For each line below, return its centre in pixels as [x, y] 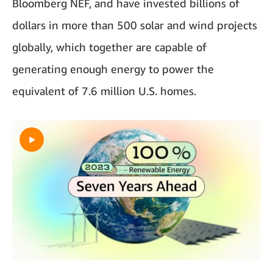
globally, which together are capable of [109, 47]
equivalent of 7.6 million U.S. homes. [104, 91]
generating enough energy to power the [113, 69]
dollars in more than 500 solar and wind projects [135, 25]
